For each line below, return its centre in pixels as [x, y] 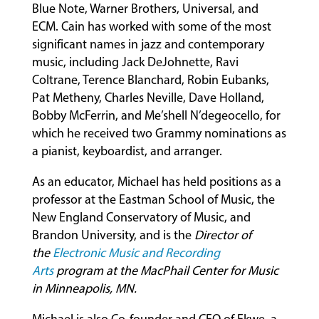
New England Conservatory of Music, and [141, 218]
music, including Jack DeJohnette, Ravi [135, 62]
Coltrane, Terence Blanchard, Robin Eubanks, [150, 80]
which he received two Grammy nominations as [159, 134]
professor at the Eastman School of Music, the [153, 200]
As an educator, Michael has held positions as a [156, 182]
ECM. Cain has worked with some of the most [151, 27]
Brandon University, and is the [111, 235]
